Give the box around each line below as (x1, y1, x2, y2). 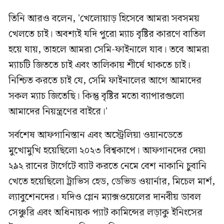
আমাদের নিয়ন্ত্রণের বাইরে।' (8, 103, 107, 119)
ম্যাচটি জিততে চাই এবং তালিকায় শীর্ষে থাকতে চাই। (8, 57, 190, 73)
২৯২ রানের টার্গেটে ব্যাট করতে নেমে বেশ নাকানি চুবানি (8, 158, 206, 174)
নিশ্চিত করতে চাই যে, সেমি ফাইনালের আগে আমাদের (8, 72, 201, 88)
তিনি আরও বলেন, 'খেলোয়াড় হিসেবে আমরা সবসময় (8, 10, 199, 26)
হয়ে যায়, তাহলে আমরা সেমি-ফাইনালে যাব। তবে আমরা (8, 41, 209, 57)
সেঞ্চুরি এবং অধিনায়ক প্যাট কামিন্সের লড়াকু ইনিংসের (8, 204, 202, 220)
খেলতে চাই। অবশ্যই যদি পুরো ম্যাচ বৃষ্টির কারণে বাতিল (8, 26, 205, 42)
